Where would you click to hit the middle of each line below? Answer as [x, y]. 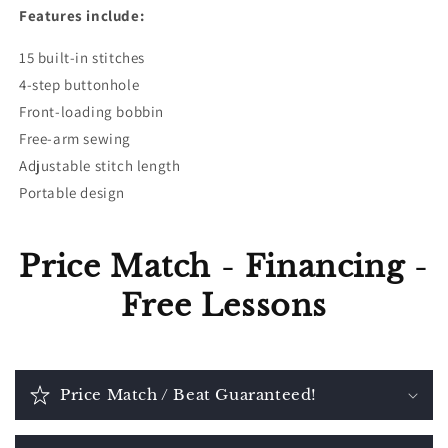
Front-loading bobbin [91, 111]
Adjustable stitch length [100, 165]
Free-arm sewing [75, 138]
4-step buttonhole [79, 84]
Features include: [82, 15]
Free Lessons [224, 305]
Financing [324, 266]
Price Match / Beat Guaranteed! [188, 394]
